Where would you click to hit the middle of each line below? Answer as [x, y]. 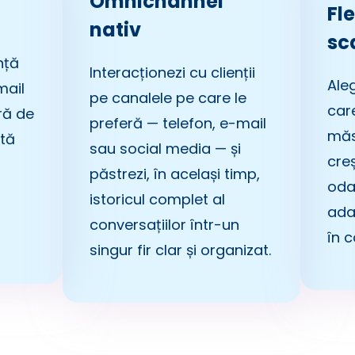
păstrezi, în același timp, [175, 174]
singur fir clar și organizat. [180, 250]
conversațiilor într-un [164, 224]
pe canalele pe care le [168, 97]
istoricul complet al [157, 199]
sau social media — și [165, 148]
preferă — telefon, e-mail [178, 123]
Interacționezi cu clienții [172, 72]
